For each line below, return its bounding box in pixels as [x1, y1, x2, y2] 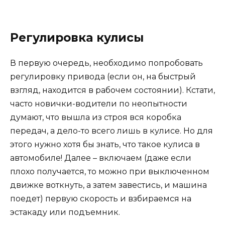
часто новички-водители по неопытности [10, 99, 187, 109]
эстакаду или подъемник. [10, 207, 120, 217]
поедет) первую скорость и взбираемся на [10, 194, 191, 204]
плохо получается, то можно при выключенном [10, 167, 209, 177]
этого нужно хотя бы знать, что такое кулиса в [10, 140, 200, 150]
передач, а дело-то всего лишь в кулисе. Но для [10, 126, 213, 136]
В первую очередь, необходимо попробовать [10, 58, 203, 68]
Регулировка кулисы [10, 31, 144, 45]
